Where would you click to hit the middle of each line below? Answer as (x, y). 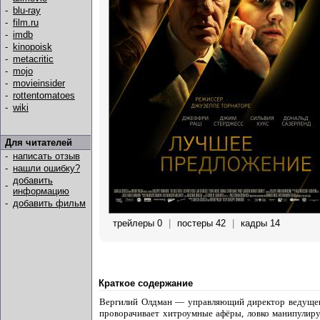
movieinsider (39, 83)
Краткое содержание (146, 283)
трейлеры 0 (137, 223)
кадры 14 (260, 223)
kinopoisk (32, 47)
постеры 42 (201, 223)
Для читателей (39, 142)
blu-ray (27, 10)
